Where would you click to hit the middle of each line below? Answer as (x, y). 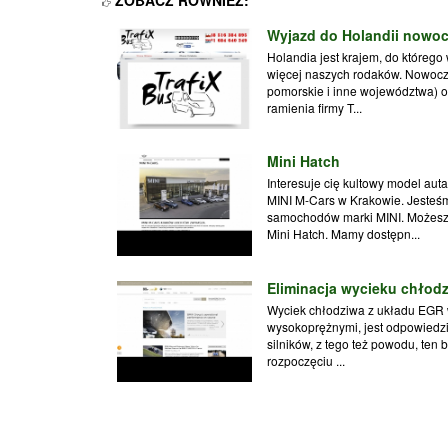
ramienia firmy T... (314, 108)
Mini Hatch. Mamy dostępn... (343, 234)
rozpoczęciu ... (306, 360)
